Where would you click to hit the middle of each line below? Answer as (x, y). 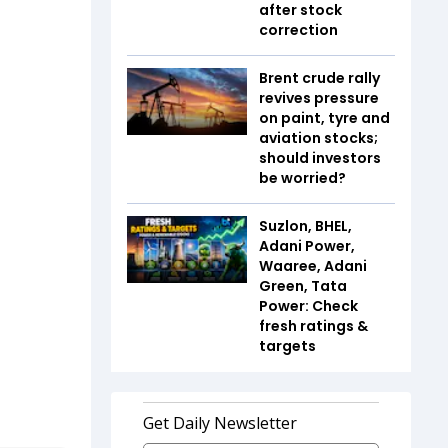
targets (287, 345)
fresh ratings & (313, 325)
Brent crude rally (319, 77)
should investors (320, 157)
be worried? (302, 177)
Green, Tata (303, 285)
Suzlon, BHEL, (305, 225)
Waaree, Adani (313, 265)
